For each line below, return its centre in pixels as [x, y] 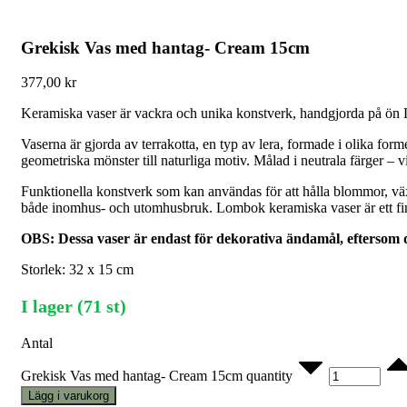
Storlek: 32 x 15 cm [77, 270]
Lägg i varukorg [69, 396]
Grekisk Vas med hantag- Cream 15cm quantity [157, 376]
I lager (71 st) [74, 307]
